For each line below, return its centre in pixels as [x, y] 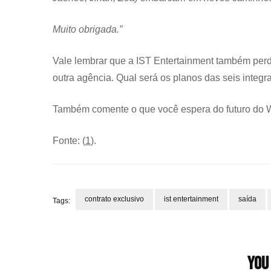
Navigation [89, 238]
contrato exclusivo [114, 199]
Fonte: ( [69, 140]
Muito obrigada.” [87, 29]
